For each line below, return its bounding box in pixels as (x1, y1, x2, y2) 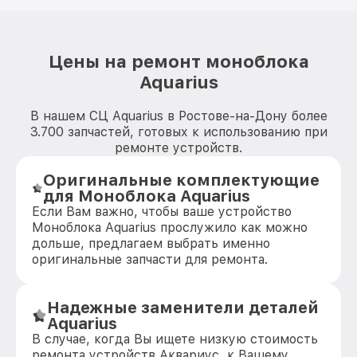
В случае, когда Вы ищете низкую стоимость (32, 331, 318, 347)
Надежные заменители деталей (47, 298, 320, 317)
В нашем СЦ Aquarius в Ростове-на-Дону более (29, 108, 328, 124)
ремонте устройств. (115, 140, 242, 155)
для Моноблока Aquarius (42, 186, 250, 206)
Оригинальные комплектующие (42, 171, 320, 190)
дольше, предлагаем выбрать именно (32, 236, 270, 251)
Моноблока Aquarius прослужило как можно (32, 220, 308, 235)
